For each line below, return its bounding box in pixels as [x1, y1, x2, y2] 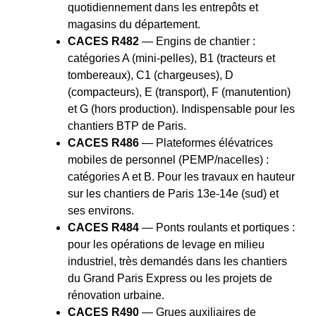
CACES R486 [68, 137, 139, 150]
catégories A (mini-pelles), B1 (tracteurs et [68, 52, 275, 65]
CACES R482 [68, 35, 139, 48]
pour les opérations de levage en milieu [68, 238, 265, 251]
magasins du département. [68, 18, 200, 31]
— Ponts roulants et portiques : [139, 221, 295, 234]
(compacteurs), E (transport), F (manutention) [68, 86, 291, 99]
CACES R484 [68, 221, 139, 234]
